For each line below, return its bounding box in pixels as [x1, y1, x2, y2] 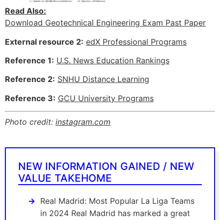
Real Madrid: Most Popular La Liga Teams [40, 196, 194, 206]
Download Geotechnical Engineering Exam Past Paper [5, 18, 206, 28]
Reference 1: [5, 55, 54, 65]
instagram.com [55, 117, 110, 127]
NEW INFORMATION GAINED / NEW [18, 160, 194, 173]
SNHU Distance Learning [57, 74, 149, 84]
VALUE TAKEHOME [18, 172, 112, 185]
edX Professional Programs [86, 36, 187, 47]
